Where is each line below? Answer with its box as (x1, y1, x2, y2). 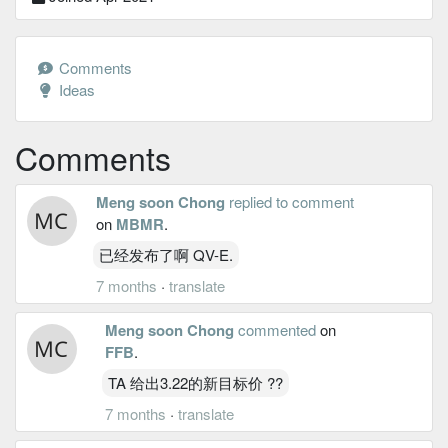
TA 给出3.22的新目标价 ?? (107, 371, 283, 393)
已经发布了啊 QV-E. (99, 243, 233, 265)
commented (237, 318, 316, 340)
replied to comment (229, 190, 354, 212)
